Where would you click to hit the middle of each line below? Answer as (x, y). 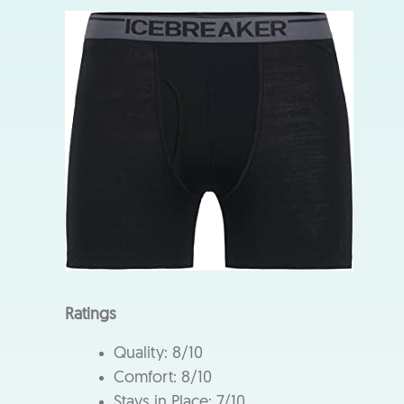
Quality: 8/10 (158, 353)
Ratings (91, 315)
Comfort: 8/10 (163, 378)
